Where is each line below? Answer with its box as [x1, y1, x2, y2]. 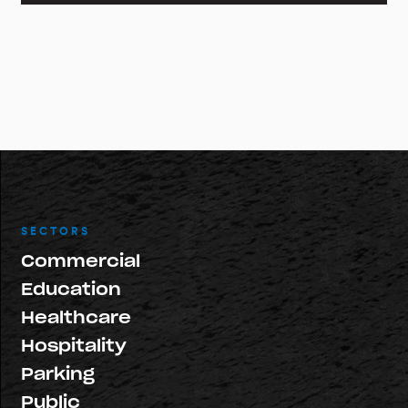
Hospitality [21, 335, 127, 357]
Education [21, 279, 121, 301]
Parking [21, 363, 95, 385]
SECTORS [21, 223, 90, 240]
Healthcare [21, 307, 131, 329]
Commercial [21, 250, 140, 272]
